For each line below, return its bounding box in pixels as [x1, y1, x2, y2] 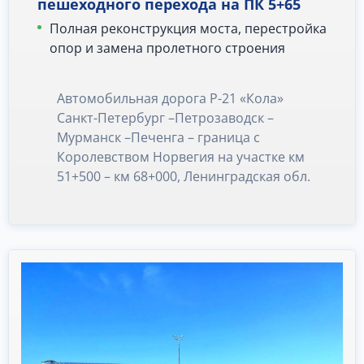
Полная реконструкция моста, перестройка [50, 19, 327, 37]
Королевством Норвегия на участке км [57, 148, 305, 166]
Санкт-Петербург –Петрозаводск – [57, 109, 274, 127]
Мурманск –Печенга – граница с [57, 128, 260, 146]
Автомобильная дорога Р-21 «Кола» [57, 89, 284, 107]
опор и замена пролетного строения [50, 39, 285, 57]
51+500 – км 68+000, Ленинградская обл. [57, 167, 310, 185]
